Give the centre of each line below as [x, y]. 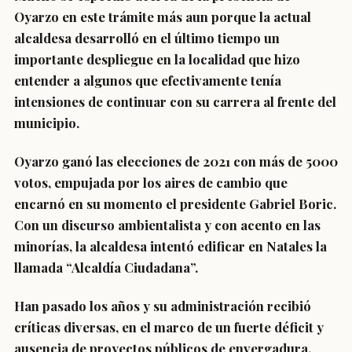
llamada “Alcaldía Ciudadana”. [106, 267]
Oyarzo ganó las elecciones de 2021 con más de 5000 [176, 161]
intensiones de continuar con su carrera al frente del [175, 101]
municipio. [47, 123]
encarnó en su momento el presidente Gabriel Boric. [175, 203]
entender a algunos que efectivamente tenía [148, 80]
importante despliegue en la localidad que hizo [157, 59]
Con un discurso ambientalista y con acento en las [167, 225]
